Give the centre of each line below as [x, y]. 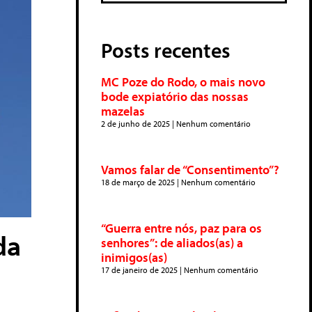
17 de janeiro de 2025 [140, 270]
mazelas [123, 111]
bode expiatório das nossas [175, 96]
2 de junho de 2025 [136, 124]
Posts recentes [166, 50]
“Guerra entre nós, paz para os [181, 228]
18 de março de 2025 [139, 182]
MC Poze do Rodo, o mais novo [183, 82]
